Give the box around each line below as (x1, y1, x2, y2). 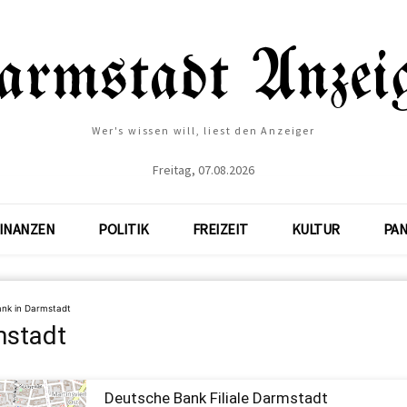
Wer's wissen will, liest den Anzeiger (92, 124, 315, 137)
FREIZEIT (192, 220, 248, 238)
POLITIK (98, 220, 149, 238)
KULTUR (291, 220, 340, 238)
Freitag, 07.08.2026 (153, 162, 254, 178)
